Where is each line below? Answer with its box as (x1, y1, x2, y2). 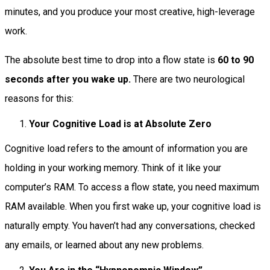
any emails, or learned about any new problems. (5, 239, 204, 251)
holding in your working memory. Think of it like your (5, 162, 221, 174)
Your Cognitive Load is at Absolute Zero (29, 118, 212, 130)
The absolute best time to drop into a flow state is (5, 54, 218, 66)
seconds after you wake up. (5, 74, 131, 86)
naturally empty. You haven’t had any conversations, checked (5, 220, 255, 232)
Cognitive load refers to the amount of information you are (5, 143, 248, 155)
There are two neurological (131, 74, 245, 86)
